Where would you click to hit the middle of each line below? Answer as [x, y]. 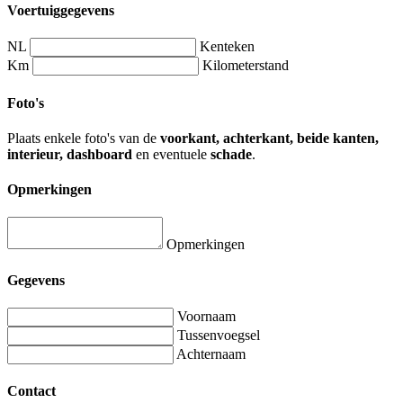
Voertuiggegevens [61, 11]
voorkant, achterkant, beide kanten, [269, 138]
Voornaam [206, 316]
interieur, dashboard [70, 154]
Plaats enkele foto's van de [84, 138]
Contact [31, 391]
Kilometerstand [246, 66]
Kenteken [227, 47]
